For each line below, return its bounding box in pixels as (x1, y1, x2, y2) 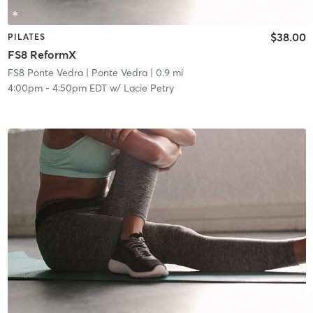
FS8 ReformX (7, 48, 76, 62)
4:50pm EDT (52, 82, 107, 95)
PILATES (7, 31, 45, 42)
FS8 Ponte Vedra (7, 66, 83, 80)
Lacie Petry (123, 82, 174, 95)
